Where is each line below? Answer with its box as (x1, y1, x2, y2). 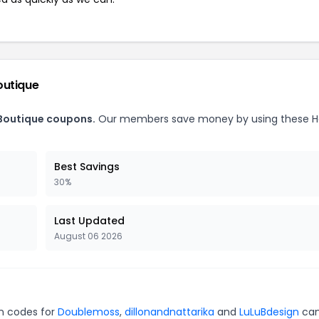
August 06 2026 (54, 229, 122, 242)
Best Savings (54, 159, 120, 174)
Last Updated (54, 213, 125, 228)
